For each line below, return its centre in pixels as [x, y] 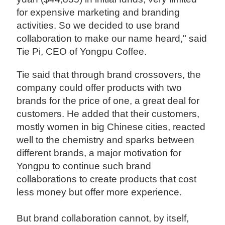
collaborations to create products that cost [107, 179]
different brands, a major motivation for [99, 153]
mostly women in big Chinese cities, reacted [111, 127]
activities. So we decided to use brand [98, 26]
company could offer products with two [99, 87]
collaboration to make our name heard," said [112, 39]
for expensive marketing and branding [98, 13]
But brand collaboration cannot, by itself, [103, 218]
